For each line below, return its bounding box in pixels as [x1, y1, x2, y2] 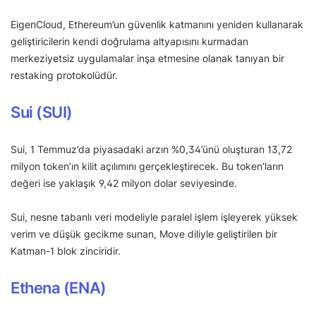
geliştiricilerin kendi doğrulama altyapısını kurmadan [11, 35, 248, 47]
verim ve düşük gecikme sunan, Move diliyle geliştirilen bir [11, 227, 277, 240]
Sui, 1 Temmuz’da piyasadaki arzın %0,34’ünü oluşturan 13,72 [11, 142, 292, 155]
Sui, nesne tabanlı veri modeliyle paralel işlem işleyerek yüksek [11, 210, 298, 223]
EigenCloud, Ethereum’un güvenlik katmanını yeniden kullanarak [11, 18, 303, 30]
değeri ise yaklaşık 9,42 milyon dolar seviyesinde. [11, 176, 240, 189]
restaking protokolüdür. [11, 68, 118, 81]
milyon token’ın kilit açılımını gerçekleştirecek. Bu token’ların [11, 159, 284, 172]
